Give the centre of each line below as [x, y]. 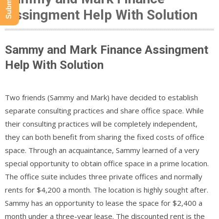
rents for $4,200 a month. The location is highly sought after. [107, 189]
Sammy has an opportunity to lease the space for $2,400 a [104, 203]
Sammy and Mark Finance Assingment [107, 50]
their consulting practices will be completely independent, [101, 123]
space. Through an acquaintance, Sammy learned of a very [102, 150]
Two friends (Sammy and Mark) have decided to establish [101, 97]
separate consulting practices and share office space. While [104, 110]
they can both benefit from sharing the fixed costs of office [105, 137]
